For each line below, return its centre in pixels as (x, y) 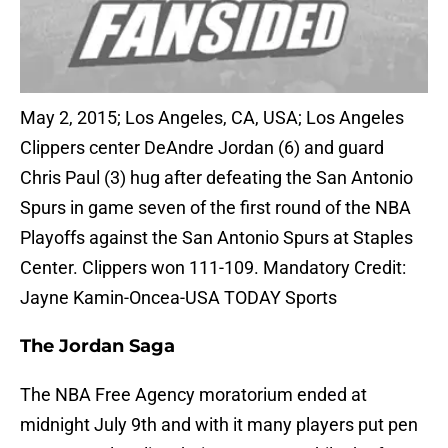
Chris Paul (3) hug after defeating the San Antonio (216, 178)
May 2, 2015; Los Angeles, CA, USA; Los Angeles (212, 118)
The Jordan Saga (97, 346)
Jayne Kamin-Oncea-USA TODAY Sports (178, 298)
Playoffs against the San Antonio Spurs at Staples (216, 238)
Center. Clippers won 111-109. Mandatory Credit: (213, 268)
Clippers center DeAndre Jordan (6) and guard (202, 148)
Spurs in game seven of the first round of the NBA (215, 208)
